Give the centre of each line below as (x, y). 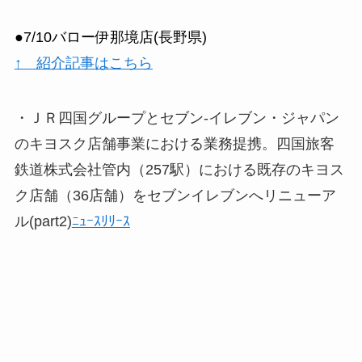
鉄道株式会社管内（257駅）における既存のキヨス (179, 169)
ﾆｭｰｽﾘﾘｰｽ (101, 221)
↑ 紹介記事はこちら (83, 63)
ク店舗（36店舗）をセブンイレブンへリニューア (175, 195)
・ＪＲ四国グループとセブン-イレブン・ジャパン (177, 118)
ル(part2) (43, 221)
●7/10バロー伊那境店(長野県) (110, 38)
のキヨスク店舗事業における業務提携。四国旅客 (174, 143)
